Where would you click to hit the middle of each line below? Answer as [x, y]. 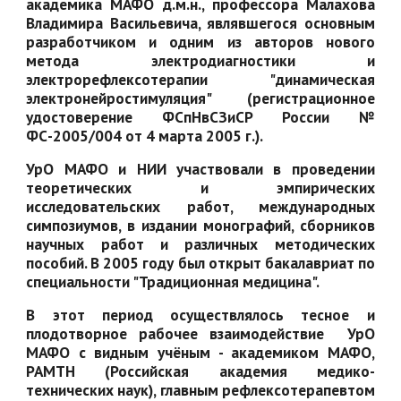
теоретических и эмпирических [200, 188]
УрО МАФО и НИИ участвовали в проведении [200, 169]
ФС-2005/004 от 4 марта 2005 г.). [145, 136]
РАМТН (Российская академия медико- [200, 371]
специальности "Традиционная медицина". [173, 282]
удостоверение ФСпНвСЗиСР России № [200, 117]
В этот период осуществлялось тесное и [200, 315]
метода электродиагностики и [200, 60]
